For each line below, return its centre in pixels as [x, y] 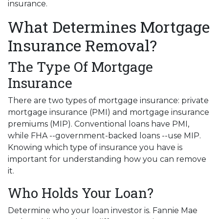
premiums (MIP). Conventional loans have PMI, [99, 124]
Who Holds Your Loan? [81, 193]
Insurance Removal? [82, 45]
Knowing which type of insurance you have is [95, 147]
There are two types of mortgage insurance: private [108, 100]
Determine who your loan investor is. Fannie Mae [103, 210]
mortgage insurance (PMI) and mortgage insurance [109, 112]
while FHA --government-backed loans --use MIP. [104, 135]
